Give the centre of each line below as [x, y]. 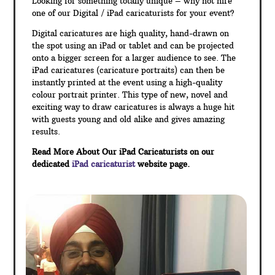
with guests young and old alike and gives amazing [129, 119]
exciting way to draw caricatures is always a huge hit [134, 107]
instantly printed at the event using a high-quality [127, 83]
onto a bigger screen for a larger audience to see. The [134, 58]
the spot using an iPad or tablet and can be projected [133, 46]
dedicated [51, 164]
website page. [163, 164]
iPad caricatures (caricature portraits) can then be [129, 70]
